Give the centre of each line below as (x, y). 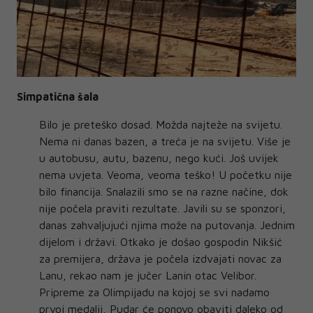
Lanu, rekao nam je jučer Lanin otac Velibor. (148, 276)
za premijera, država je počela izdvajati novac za (160, 259)
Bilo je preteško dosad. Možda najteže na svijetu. (161, 125)
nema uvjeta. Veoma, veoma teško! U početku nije (166, 175)
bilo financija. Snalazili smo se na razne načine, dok (164, 192)
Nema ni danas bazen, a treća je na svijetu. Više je (165, 141)
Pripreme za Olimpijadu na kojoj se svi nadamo (154, 292)
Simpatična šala (58, 97)
